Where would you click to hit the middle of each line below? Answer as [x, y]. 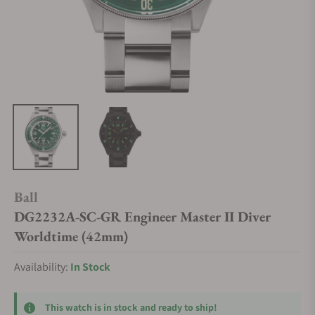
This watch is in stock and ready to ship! [131, 307]
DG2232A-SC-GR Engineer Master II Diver [142, 217]
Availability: [42, 267]
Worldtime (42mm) [71, 236]
